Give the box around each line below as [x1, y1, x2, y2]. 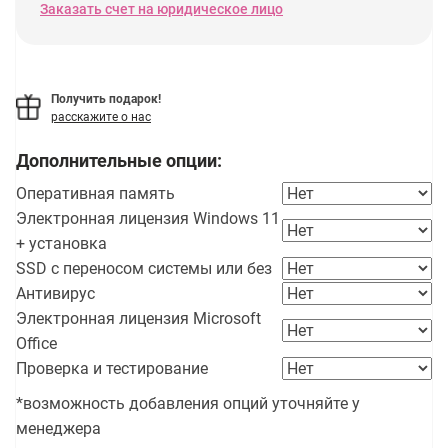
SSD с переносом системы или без [16, 259, 272, 278]
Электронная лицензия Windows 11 [16, 209, 280, 228]
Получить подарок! [51, 92, 161, 106]
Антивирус [16, 284, 95, 303]
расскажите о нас [51, 110, 151, 124]
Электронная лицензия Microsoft [16, 309, 261, 328]
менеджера [16, 419, 101, 438]
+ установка [16, 234, 107, 253]
